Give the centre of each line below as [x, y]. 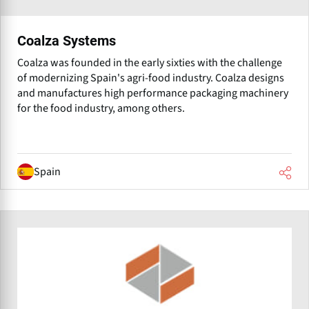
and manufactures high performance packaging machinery [153, 93]
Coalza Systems [67, 41]
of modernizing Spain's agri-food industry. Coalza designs [151, 78]
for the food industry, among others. [101, 109]
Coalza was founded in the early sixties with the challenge [150, 63]
